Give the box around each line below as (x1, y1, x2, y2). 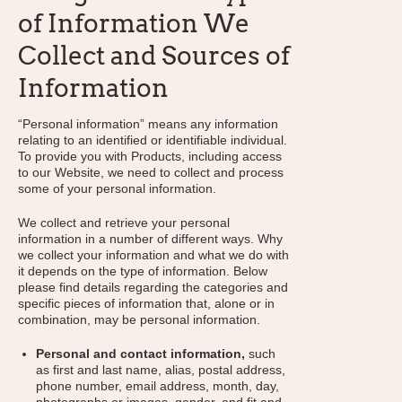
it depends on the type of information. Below (18, 264, 267, 278)
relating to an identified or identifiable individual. (18, 133, 287, 147)
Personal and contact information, (36, 346, 245, 361)
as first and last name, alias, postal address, (36, 363, 285, 377)
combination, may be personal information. (18, 312, 260, 327)
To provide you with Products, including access (18, 149, 282, 163)
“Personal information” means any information (18, 117, 278, 131)
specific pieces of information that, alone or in (18, 296, 275, 310)
